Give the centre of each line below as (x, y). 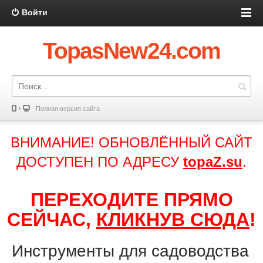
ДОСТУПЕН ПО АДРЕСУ (100, 162)
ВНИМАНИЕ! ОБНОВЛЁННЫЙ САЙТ (131, 142)
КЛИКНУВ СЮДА (173, 220)
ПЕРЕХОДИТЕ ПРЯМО (131, 200)
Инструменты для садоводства (130, 251)
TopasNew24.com (131, 51)
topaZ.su (213, 162)
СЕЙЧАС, (52, 220)
